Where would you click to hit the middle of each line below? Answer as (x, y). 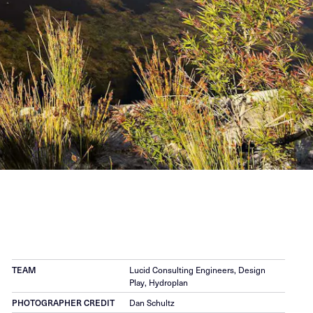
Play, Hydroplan (159, 283)
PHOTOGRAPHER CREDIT (64, 303)
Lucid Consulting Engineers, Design (198, 270)
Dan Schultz (152, 303)
